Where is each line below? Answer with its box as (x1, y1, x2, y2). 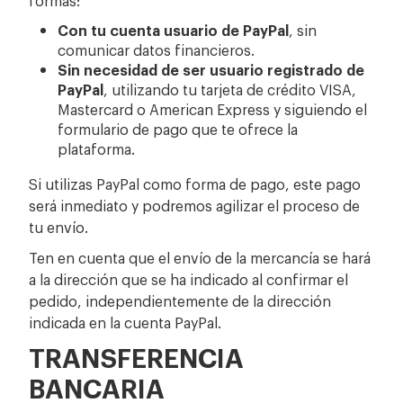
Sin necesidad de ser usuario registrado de (58, 58, 365, 79)
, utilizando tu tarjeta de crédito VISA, (103, 78, 357, 99)
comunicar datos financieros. (58, 39, 255, 59)
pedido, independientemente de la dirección (29, 290, 332, 310)
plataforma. (58, 138, 136, 158)
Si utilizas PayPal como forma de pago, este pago (29, 173, 362, 193)
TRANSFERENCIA (29, 338, 245, 374)
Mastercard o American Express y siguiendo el (58, 98, 368, 119)
